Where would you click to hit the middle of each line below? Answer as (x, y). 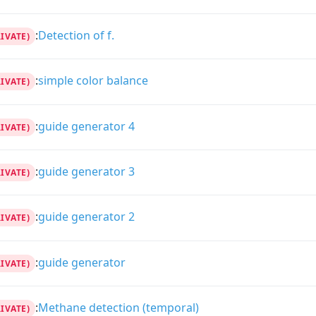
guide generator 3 (86, 172)
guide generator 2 (86, 217)
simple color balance (93, 81)
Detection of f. (76, 35)
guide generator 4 (86, 126)
